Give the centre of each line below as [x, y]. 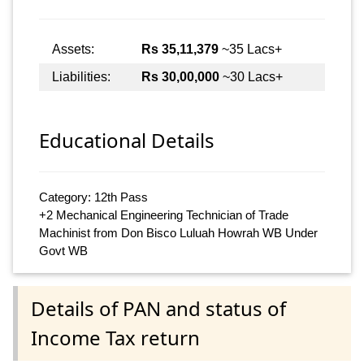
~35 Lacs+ [250, 50]
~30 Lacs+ [251, 77]
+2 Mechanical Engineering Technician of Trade [164, 214]
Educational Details [127, 140]
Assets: [73, 50]
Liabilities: [81, 77]
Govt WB [63, 250]
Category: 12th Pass [93, 197]
